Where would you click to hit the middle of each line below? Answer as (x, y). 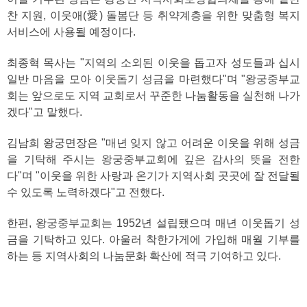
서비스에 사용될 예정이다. (71, 32)
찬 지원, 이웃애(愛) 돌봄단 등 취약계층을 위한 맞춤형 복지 (153, 15)
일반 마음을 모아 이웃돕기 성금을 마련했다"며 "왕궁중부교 (153, 79)
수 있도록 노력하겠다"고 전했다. (86, 192)
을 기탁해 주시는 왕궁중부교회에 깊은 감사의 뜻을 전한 (153, 159)
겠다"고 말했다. (45, 112)
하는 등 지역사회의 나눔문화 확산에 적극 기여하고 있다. (144, 256)
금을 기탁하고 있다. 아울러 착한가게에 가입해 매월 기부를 (153, 240)
